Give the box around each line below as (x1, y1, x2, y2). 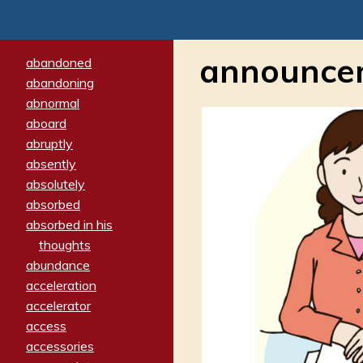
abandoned (26, 53, 92, 70)
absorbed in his (26, 216, 113, 233)
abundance (26, 256, 90, 273)
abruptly (26, 135, 73, 152)
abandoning (26, 74, 94, 91)
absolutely (26, 175, 85, 192)
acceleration (26, 276, 96, 293)
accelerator (26, 297, 91, 314)
